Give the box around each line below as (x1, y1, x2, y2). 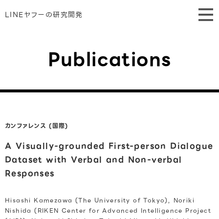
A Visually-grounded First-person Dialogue (5, 140, 214, 152)
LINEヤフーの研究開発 (5, 9, 83, 20)
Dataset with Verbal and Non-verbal (5, 153, 182, 166)
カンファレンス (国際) (5, 121, 68, 131)
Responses (5, 167, 55, 179)
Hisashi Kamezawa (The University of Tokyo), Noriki (5, 196, 195, 205)
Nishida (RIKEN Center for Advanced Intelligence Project (5, 206, 211, 215)
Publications (47, 45, 172, 73)
